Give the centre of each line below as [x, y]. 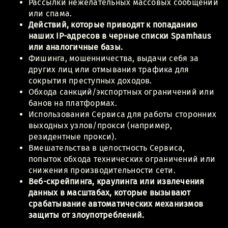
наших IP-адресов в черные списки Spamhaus [120, 36]
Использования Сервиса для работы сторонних [123, 114]
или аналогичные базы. [76, 47]
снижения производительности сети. [102, 170]
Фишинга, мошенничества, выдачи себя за [114, 58]
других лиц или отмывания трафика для [109, 69]
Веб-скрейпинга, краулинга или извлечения [117, 181]
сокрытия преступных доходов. [90, 80]
